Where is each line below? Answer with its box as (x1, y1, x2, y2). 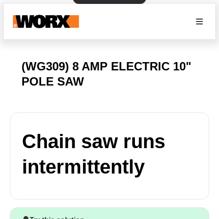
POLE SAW (22, 75, 84, 88)
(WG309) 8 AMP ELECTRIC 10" (22, 60, 191, 73)
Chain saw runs (22, 131, 165, 152)
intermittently (22, 156, 145, 177)
